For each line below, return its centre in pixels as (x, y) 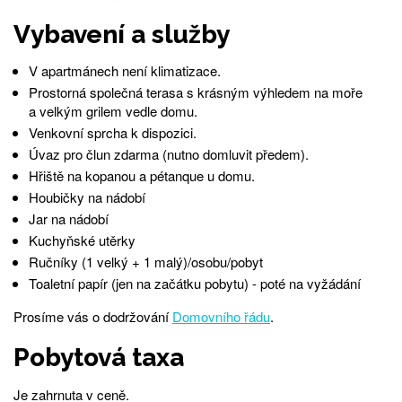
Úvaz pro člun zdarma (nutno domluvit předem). (168, 154)
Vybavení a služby (122, 35)
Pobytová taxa (99, 357)
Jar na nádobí (68, 219)
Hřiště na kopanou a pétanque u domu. (141, 176)
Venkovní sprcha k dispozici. (112, 133)
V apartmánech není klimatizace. (124, 71)
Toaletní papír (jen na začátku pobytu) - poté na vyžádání (194, 284)
